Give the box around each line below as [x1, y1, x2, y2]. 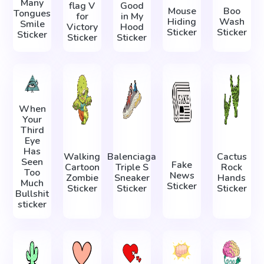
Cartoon [64, 161, 100, 174]
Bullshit [15, 187, 49, 201]
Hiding [167, 15, 197, 28]
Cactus [216, 150, 247, 164]
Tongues [14, 7, 51, 21]
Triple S [115, 161, 148, 174]
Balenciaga [107, 150, 157, 164]
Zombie [65, 171, 98, 185]
